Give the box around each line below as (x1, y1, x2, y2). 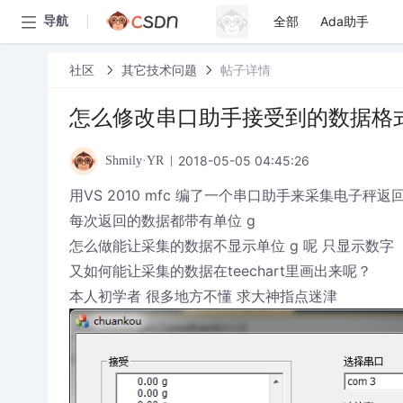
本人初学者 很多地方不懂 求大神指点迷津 (68, 287, 337, 305)
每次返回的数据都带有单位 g (68, 211, 255, 229)
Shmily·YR (104, 154, 164, 167)
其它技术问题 (121, 61, 197, 77)
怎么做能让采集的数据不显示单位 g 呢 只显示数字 (68, 237, 394, 255)
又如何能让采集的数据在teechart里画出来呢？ (68, 262, 372, 280)
